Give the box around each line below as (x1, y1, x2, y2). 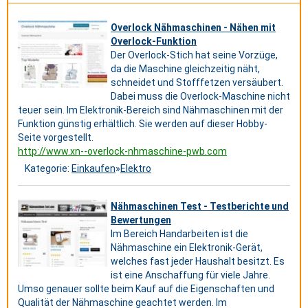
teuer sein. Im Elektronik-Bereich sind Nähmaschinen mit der (18, 104, 283, 115)
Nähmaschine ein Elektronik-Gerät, (111, 242, 263, 253)
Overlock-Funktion (111, 36, 197, 47)
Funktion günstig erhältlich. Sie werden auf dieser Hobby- (18, 118, 267, 129)
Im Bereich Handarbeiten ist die (111, 228, 248, 239)
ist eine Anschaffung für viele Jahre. (111, 269, 270, 280)
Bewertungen (111, 214, 171, 225)
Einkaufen (71, 163, 115, 174)
